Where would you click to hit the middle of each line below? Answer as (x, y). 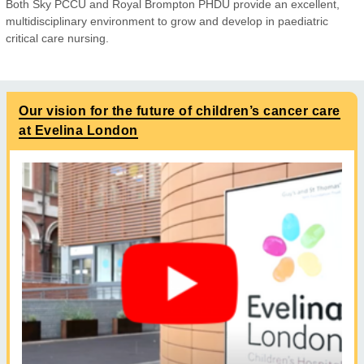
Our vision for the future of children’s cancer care (180, 111)
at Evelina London (78, 130)
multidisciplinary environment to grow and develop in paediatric (167, 21)
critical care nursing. (57, 38)
